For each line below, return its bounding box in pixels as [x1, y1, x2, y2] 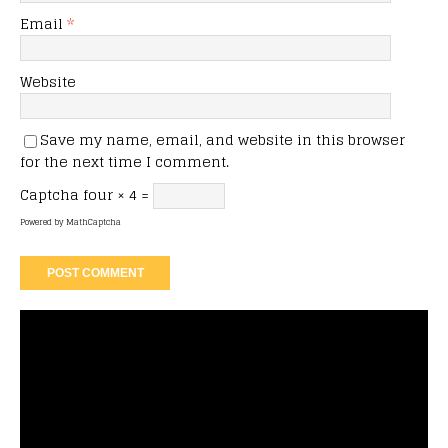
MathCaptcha [66, 215, 121, 230]
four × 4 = [83, 182, 153, 208]
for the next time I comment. [20, 149, 229, 175]
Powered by [20, 215, 66, 230]
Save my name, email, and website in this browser [40, 127, 405, 153]
